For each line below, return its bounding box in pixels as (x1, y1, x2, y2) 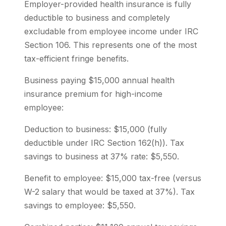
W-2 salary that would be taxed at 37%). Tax (24, 187, 195, 197)
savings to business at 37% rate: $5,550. (24, 151, 179, 161)
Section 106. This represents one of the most (24, 40, 197, 50)
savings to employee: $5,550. (24, 200, 136, 210)
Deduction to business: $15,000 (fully (24, 124, 167, 134)
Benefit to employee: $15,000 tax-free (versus (24, 173, 201, 183)
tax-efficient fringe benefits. (24, 53, 129, 64)
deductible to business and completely (24, 13, 170, 23)
